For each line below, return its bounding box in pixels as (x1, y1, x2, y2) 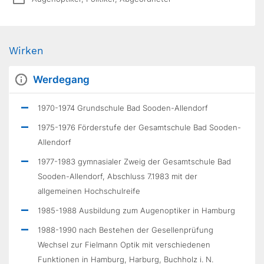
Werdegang (33, 74, 90, 85)
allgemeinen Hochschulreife (38, 186, 140, 196)
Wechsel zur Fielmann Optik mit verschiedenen (38, 240, 210, 249)
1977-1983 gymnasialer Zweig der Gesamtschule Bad (38, 157, 231, 166)
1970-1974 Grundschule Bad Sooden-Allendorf (38, 103, 208, 113)
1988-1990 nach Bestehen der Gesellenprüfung (38, 225, 213, 235)
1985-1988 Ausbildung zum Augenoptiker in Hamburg (38, 206, 235, 215)
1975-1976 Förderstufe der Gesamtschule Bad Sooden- (38, 123, 241, 132)
